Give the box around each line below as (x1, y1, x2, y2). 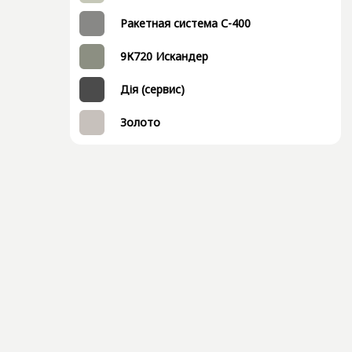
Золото (120, 115, 160, 130)
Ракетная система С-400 (120, 16, 251, 31)
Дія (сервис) (120, 82, 185, 97)
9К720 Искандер (120, 49, 208, 64)
